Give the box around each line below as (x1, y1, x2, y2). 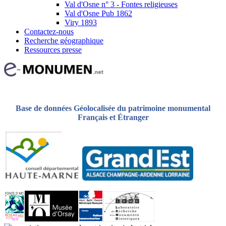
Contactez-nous (24, 27, 74, 36)
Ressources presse (24, 45, 82, 54)
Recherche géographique (24, 36, 103, 45)
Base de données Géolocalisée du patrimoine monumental (16, 103, 210, 112)
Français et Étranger (77, 112, 149, 122)
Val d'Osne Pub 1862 (65, 9, 132, 18)
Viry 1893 (65, 18, 97, 27)
